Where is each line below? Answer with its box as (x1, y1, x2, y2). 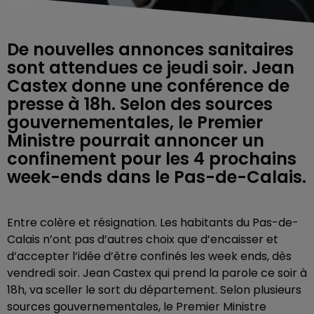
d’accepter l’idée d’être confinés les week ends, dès (7, 248, 292, 264)
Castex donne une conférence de (7, 74, 289, 97)
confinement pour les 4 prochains (7, 147, 296, 170)
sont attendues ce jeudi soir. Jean (7, 56, 294, 79)
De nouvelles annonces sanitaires (7, 38, 294, 61)
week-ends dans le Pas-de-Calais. (7, 165, 306, 189)
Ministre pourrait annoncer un (7, 129, 264, 152)
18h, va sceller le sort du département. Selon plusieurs (7, 282, 301, 298)
